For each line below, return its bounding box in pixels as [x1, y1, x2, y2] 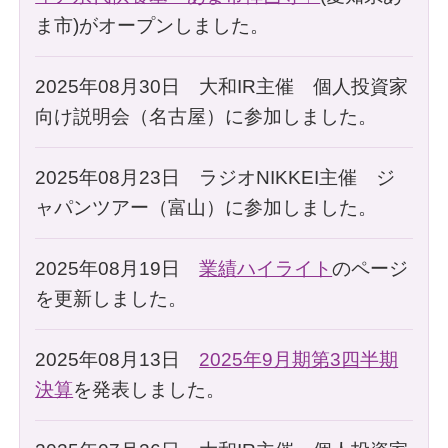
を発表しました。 [73, 378, 226, 400]
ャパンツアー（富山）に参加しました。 [35, 196, 378, 218]
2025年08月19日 [35, 257, 200, 279]
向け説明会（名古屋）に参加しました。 [35, 105, 378, 127]
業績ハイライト [199, 257, 333, 279]
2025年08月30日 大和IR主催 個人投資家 [35, 75, 409, 97]
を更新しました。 [35, 287, 188, 309]
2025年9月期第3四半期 [199, 348, 399, 370]
